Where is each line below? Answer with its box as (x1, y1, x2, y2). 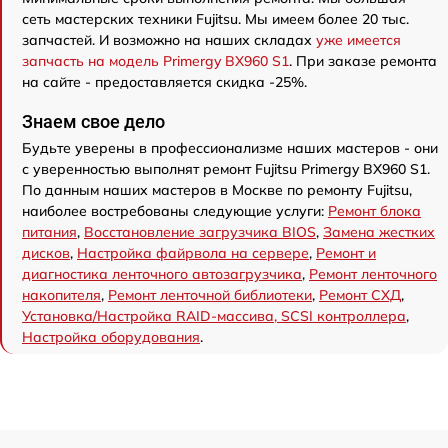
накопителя (22, 285, 101, 304)
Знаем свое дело (22, 110, 165, 132)
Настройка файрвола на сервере (77, 243, 309, 262)
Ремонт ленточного (309, 264, 437, 283)
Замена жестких (323, 222, 435, 241)
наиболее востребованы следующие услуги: (22, 201, 328, 220)
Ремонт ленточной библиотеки (108, 285, 312, 304)
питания (22, 222, 77, 241)
